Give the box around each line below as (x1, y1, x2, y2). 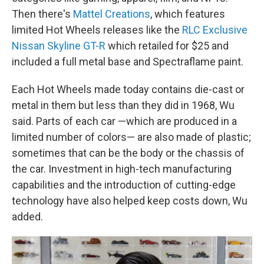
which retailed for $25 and (105, 39, 229, 52)
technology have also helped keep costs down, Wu (12, 194, 247, 207)
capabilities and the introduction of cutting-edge (12, 179, 236, 192)
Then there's (12, 8, 73, 21)
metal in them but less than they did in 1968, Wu (12, 99, 235, 112)
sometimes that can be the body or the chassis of (12, 147, 245, 160)
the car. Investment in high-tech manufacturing (12, 163, 232, 176)
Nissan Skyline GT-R (12, 39, 105, 52)
